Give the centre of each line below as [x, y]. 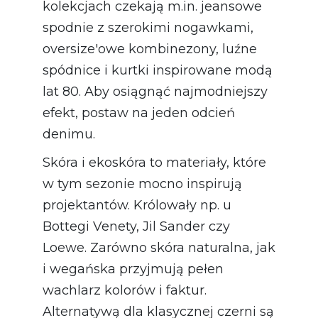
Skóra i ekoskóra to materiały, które [154, 163]
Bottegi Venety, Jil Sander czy [136, 227]
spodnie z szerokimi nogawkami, [148, 28]
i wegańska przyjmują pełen [133, 269]
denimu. [69, 135]
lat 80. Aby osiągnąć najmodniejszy [155, 92]
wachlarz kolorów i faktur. [125, 291]
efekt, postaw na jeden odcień [139, 113]
